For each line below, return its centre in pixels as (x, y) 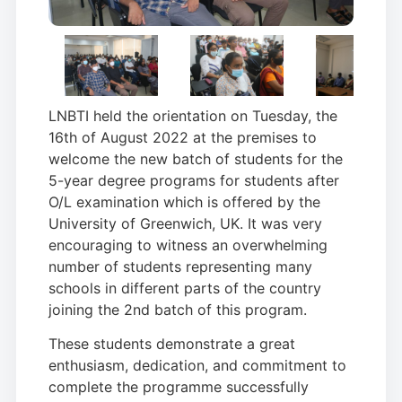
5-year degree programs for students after (194, 180)
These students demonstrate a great (172, 344)
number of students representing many (180, 266)
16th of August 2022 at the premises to (183, 137)
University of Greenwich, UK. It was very (185, 223)
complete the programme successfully (179, 387)
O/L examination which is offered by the (184, 201)
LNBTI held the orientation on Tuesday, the (193, 115)
